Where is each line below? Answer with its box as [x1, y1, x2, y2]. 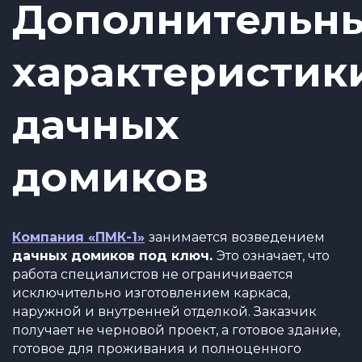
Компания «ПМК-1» [12, 229, 145, 245]
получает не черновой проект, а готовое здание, [12, 322, 340, 338]
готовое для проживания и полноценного [12, 341, 301, 356]
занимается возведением [149, 229, 325, 245]
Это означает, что [217, 248, 330, 263]
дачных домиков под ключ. [12, 248, 217, 263]
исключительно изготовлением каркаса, [12, 285, 290, 301]
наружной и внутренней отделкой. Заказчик [12, 304, 317, 319]
